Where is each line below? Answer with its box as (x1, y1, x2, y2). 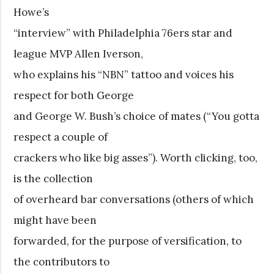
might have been (13, 213, 97, 227)
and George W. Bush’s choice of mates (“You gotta (13, 109, 260, 123)
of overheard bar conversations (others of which (13, 192, 254, 206)
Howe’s (13, 5, 50, 19)
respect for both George (13, 88, 135, 102)
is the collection (13, 171, 94, 185)
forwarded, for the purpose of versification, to (13, 234, 242, 248)
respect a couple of (13, 130, 108, 144)
